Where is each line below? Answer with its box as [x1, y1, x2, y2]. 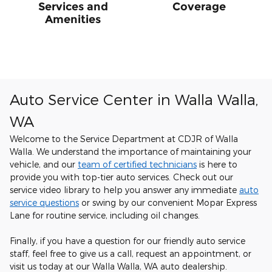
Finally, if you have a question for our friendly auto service [10, 236, 245, 246]
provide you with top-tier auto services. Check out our [10, 172, 233, 182]
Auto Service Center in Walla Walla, [10, 90, 258, 108]
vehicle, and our [10, 159, 78, 169]
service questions [10, 197, 79, 208]
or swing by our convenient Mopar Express [79, 197, 257, 208]
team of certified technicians [78, 159, 197, 169]
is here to [197, 159, 237, 169]
